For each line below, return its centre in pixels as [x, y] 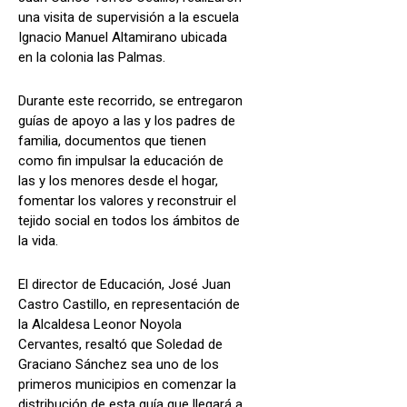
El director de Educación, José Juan [124, 284]
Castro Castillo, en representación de [129, 304]
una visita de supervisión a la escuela [129, 17]
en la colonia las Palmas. [92, 57]
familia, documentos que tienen [112, 140]
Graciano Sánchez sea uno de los [119, 364]
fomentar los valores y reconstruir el [127, 200]
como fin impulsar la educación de [121, 160]
